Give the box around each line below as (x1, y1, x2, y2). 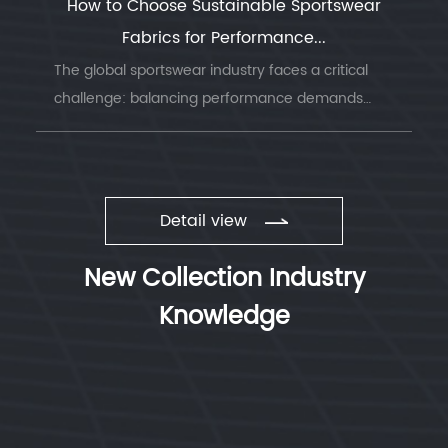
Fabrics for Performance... (122, 25, 326, 52)
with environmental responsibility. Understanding (53, 115, 388, 139)
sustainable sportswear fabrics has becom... (53, 143, 354, 167)
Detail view (159, 208, 247, 234)
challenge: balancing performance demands (53, 87, 363, 111)
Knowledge (158, 296, 290, 337)
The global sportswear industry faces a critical (53, 59, 368, 83)
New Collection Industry (83, 258, 365, 299)
